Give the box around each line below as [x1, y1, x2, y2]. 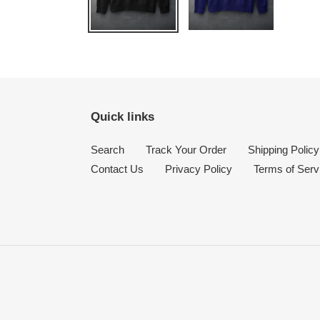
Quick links [91, 110, 154, 124]
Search [91, 144, 124, 156]
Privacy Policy [165, 163, 232, 176]
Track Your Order [146, 144, 226, 156]
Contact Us [91, 163, 144, 176]
